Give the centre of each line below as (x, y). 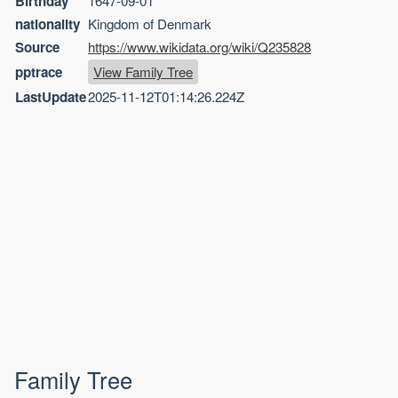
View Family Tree (143, 72)
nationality (48, 24)
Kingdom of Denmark (150, 24)
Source (37, 48)
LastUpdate (51, 97)
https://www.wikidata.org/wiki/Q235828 (199, 47)
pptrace (39, 72)
